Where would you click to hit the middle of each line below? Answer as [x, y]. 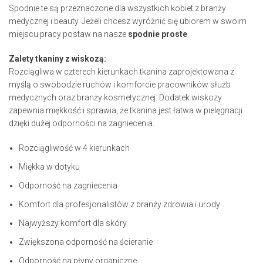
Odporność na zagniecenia [68, 186]
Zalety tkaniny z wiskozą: [58, 59]
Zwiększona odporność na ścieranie [86, 242]
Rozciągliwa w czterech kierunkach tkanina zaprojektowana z [122, 72]
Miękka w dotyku [49, 167]
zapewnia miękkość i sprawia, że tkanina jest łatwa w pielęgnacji [126, 111]
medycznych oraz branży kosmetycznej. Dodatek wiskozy [115, 98]
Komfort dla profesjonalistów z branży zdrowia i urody [119, 205]
